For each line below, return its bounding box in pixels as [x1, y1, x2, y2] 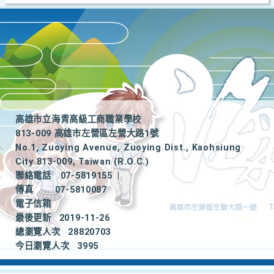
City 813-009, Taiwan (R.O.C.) [15, 157, 149, 167]
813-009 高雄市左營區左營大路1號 [15, 128, 159, 139]
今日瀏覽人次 [15, 241, 70, 251]
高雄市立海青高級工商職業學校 [15, 114, 142, 125]
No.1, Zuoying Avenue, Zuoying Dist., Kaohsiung [15, 143, 242, 153]
